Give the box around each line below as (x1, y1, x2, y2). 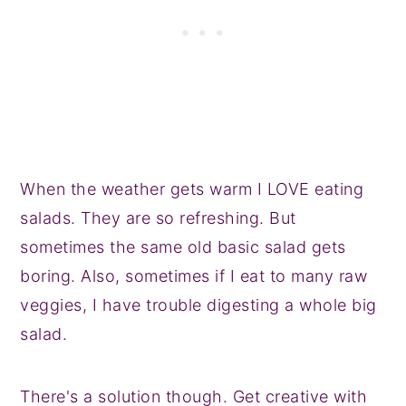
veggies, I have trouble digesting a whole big (20, 295, 377, 314)
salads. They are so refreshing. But (20, 208, 296, 227)
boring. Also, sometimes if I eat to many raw (20, 266, 368, 285)
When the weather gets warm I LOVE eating (20, 179, 364, 198)
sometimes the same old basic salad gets (20, 237, 346, 256)
